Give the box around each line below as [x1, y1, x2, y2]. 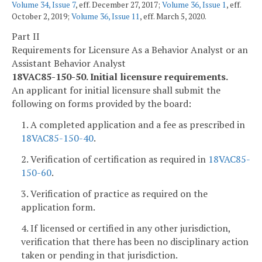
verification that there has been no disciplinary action [21, 235, 249, 248]
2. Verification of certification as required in [21, 152, 208, 166]
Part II [12, 30, 40, 43]
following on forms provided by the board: [12, 97, 191, 111]
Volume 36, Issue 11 [71, 11, 140, 22]
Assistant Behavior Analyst [12, 57, 126, 70]
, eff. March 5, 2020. [140, 11, 206, 22]
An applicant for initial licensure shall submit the [12, 84, 220, 97]
